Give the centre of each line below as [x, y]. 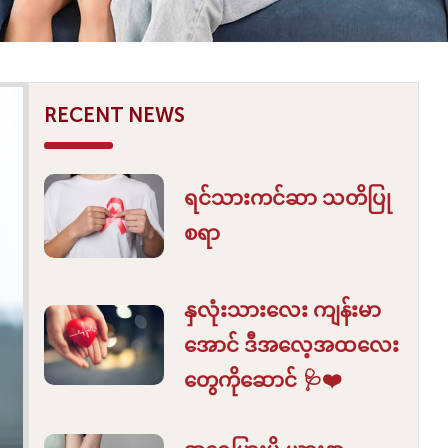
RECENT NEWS [115, 114]
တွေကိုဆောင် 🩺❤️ [262, 379]
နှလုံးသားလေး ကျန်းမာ [282, 309]
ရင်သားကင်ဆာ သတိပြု [287, 197]
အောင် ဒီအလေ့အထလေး [291, 344]
